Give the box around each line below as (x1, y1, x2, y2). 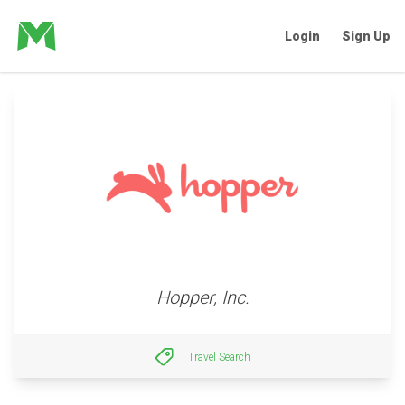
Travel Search (187, 350, 250, 363)
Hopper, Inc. (155, 287, 250, 308)
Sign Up (342, 29, 391, 43)
